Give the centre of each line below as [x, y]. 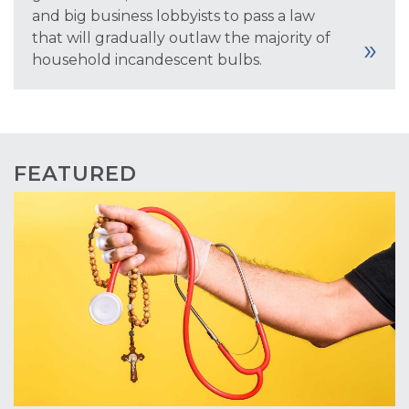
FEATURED [75, 173]
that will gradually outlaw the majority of [181, 37]
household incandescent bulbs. [147, 59]
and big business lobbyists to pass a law [173, 16]
